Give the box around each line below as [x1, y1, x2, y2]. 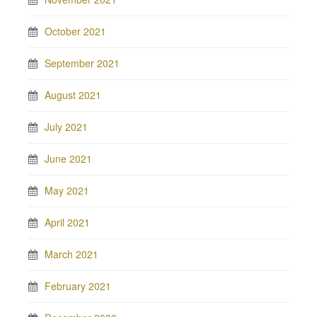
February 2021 [45, 279, 111, 293]
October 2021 [45, 24, 106, 38]
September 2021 [45, 56, 120, 70]
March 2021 [45, 247, 98, 261]
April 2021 [45, 215, 90, 229]
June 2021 [45, 151, 92, 166]
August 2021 [45, 88, 101, 102]
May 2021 [45, 183, 89, 197]
